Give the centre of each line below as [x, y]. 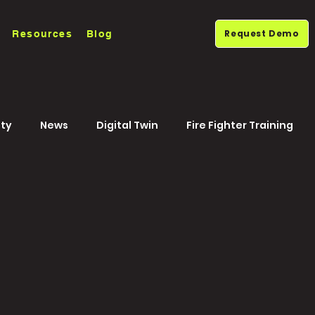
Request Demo [262, 33]
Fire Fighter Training [240, 125]
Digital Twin [127, 125]
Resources [43, 34]
